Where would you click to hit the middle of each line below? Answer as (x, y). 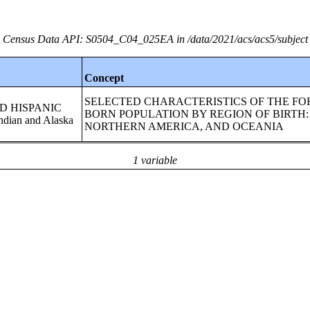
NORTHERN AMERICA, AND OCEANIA (184, 126)
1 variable (155, 160)
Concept (104, 78)
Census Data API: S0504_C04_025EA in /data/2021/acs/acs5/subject (155, 39)
